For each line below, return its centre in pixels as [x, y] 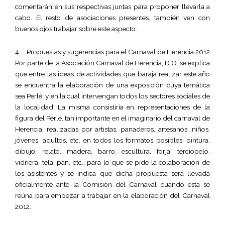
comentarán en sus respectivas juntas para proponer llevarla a [113, 6]
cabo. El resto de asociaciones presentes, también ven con [113, 17]
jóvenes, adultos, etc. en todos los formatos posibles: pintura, [113, 140]
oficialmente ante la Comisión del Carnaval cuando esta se [113, 184]
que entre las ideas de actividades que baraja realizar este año [113, 74]
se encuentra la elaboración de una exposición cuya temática [113, 85]
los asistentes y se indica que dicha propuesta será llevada [113, 173]
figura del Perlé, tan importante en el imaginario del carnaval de [113, 118]
